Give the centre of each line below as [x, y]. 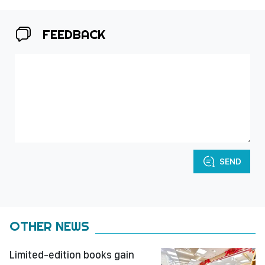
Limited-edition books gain [72, 254]
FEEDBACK [74, 34]
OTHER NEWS [49, 226]
